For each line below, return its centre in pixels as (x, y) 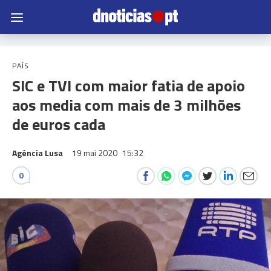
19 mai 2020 (96, 153)
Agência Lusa (38, 153)
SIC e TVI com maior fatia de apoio (129, 86)
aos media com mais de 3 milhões (126, 105)
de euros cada (59, 124)
